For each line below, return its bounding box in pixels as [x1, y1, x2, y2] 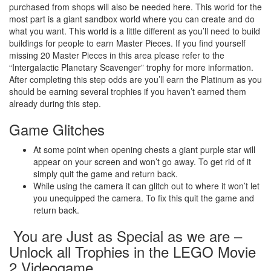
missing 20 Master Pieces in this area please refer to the [9, 48, 224, 61]
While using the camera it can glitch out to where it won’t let [33, 179, 260, 192]
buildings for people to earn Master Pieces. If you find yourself [9, 36, 246, 49]
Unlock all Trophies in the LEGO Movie [9, 240, 256, 262]
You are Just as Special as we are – [9, 224, 242, 246]
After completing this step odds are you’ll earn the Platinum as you [9, 73, 262, 85]
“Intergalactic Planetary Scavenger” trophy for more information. [9, 60, 253, 73]
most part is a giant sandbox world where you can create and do [9, 12, 255, 25]
